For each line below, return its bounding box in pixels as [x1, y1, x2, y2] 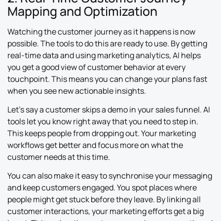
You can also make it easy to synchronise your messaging [7, 170, 212, 182]
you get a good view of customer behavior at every [7, 61, 185, 73]
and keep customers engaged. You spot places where [7, 182, 197, 193]
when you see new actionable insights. [7, 85, 146, 96]
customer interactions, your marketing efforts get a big [7, 206, 204, 217]
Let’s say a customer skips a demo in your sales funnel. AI [7, 104, 210, 115]
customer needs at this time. [7, 151, 110, 163]
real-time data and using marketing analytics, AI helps [7, 49, 201, 61]
